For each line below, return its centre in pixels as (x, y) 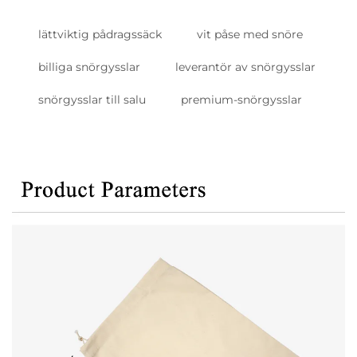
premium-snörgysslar (241, 100)
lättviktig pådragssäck (100, 34)
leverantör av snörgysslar (245, 67)
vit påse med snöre (250, 34)
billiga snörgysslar (89, 67)
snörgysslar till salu (92, 100)
